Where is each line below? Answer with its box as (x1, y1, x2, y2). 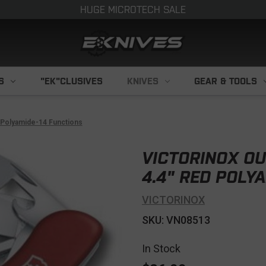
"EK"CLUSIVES (40, 76, 103, 86)
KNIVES (127, 76, 159, 86)
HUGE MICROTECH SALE (80, 4, 186, 15)
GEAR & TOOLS (194, 76, 258, 86)
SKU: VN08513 (142, 214, 210, 226)
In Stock (142, 242, 180, 255)
